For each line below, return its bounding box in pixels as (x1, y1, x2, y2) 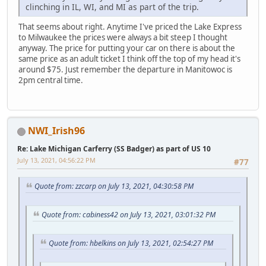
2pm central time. (18, 74, 83, 85)
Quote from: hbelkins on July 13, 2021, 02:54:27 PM (49, 237, 213, 248)
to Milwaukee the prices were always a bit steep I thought (18, 31, 227, 43)
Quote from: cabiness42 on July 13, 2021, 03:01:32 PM (42, 210, 216, 220)
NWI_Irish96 (28, 123, 85, 137)
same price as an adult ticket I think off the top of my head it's (18, 53, 240, 64)
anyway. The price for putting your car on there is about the (18, 42, 235, 53)
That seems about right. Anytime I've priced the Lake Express (18, 21, 242, 32)
